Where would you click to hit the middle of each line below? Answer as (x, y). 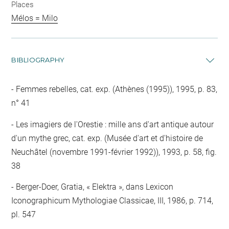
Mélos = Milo (35, 18)
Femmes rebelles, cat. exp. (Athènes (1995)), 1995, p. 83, (116, 89)
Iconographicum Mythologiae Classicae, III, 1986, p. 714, (112, 201)
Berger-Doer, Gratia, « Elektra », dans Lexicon (94, 187)
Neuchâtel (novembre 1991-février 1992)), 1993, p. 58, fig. (114, 152)
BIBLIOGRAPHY (38, 60)
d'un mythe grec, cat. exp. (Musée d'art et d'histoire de (107, 138)
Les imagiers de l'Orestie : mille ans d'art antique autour (114, 124)
